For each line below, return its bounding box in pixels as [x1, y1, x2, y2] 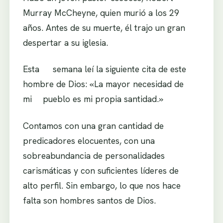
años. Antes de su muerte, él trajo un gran [22, 21, 185, 33]
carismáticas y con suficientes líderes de [22, 165, 190, 177]
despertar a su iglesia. [22, 36, 108, 48]
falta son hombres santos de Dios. [22, 195, 156, 207]
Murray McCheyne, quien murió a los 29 [22, 6, 190, 18]
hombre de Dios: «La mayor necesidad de [22, 78, 184, 90]
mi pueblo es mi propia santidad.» [22, 93, 163, 105]
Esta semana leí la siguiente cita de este [22, 63, 186, 75]
